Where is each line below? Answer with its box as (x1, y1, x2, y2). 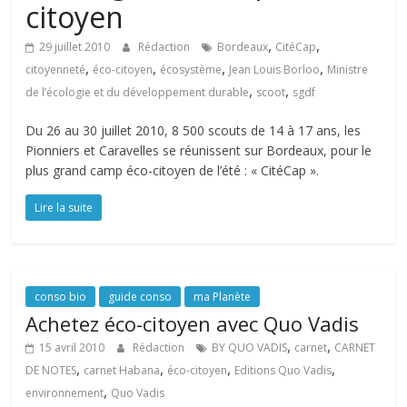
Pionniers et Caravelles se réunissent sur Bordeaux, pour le (25, 142, 372, 159)
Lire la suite (35, 200, 94, 215)
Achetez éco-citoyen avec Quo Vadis (25, 310, 360, 337)
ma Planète (194, 289, 252, 304)
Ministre (327, 62, 369, 77)
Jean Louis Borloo (229, 62, 321, 77)
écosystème (160, 62, 223, 77)
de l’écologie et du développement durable (25, 84, 250, 100)
